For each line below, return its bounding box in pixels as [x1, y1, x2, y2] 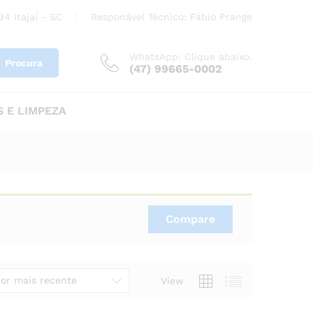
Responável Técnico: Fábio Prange [91, 11, 252, 22]
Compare [166, 212, 215, 226]
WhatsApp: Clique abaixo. [129, 50, 252, 62]
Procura [5, 57, 43, 68]
